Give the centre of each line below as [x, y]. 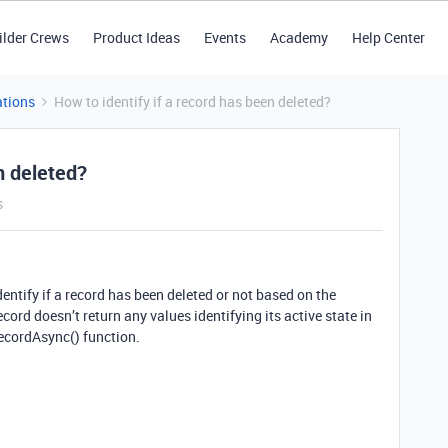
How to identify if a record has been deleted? [192, 101]
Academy [298, 37]
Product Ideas [136, 37]
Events [224, 37]
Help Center [388, 37]
